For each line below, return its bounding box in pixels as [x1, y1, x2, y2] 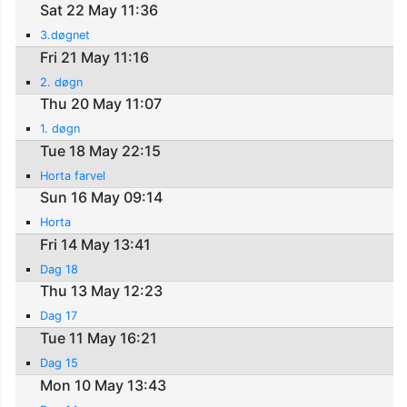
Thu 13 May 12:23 [40, 282, 164, 301]
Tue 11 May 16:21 [40, 329, 158, 348]
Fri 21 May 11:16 [40, 47, 150, 66]
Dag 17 [40, 309, 78, 323]
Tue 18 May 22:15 [40, 141, 162, 160]
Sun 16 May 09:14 [40, 188, 164, 207]
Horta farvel [40, 168, 106, 183]
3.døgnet [40, 27, 91, 42]
